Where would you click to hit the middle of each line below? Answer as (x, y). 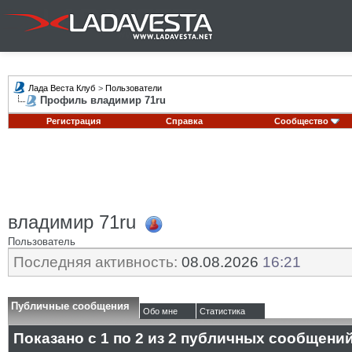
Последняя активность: (95, 262)
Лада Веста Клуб (62, 88)
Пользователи (134, 88)
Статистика (222, 311)
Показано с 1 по (74, 338)
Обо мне (160, 311)
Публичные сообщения (70, 306)
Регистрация (73, 121)
